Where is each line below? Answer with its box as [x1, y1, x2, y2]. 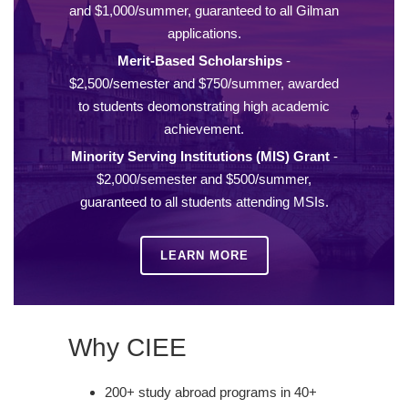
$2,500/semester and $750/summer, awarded [69, 76, 339, 92]
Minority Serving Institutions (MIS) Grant [70, 148, 330, 165]
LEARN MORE [159, 249, 249, 263]
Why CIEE [68, 332, 187, 362]
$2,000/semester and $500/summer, [97, 171, 311, 188]
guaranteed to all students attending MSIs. [79, 194, 329, 210]
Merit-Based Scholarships [117, 53, 282, 69]
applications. [167, 25, 241, 42]
